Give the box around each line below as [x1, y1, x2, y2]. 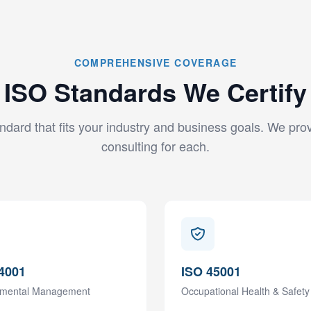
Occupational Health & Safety [181, 284, 310, 298]
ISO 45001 [181, 262, 241, 280]
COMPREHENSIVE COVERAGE [74, 56, 237, 69]
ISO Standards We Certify [4, 74, 307, 110]
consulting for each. [101, 137, 210, 155]
